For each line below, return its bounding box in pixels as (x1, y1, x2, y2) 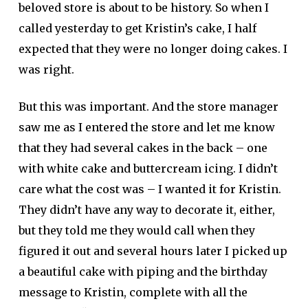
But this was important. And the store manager (18, 100, 278, 113)
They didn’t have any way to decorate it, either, (18, 203, 275, 217)
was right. (18, 63, 74, 76)
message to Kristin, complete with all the (18, 285, 247, 299)
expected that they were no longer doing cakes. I (18, 42, 287, 56)
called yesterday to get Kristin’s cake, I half (18, 21, 256, 35)
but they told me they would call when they (18, 223, 255, 237)
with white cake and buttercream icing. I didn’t (18, 162, 278, 175)
